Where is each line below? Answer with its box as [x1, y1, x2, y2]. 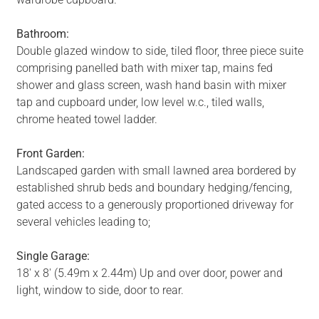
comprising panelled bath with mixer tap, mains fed [16, 61, 273, 75]
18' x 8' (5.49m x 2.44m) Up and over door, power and [16, 266, 283, 281]
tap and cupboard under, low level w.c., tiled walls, [16, 95, 264, 110]
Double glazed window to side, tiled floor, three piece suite [16, 44, 303, 58]
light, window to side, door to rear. [16, 283, 184, 298]
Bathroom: [16, 27, 69, 41]
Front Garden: [16, 147, 85, 161]
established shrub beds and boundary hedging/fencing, [16, 181, 292, 195]
